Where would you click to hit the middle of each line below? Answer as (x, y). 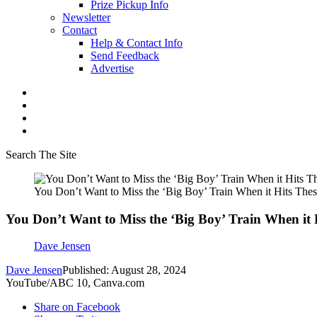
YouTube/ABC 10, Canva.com (75, 283)
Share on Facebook (77, 307)
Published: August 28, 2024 (124, 270)
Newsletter (86, 17)
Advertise (112, 68)
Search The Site (41, 155)
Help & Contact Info (137, 43)
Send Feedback (125, 56)
